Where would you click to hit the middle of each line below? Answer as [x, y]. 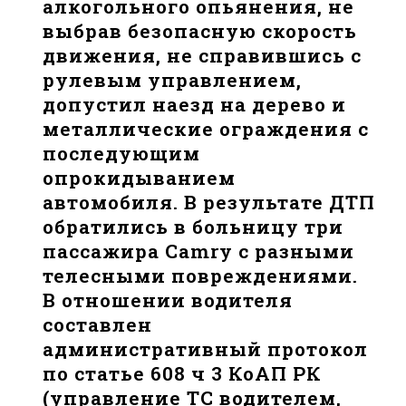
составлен [98, 325]
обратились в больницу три [193, 227]
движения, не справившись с [203, 56]
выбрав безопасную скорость [200, 31]
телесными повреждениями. [201, 276]
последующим [122, 154]
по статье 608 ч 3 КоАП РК [183, 374]
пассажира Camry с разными [199, 251]
